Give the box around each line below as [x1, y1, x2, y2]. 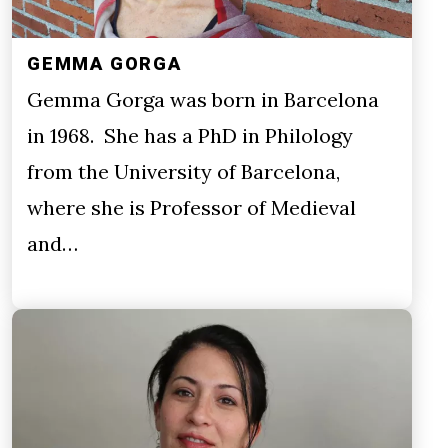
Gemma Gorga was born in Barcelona [27, 86, 379, 112]
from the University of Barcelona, [27, 158, 340, 184]
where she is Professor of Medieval [27, 194, 356, 220]
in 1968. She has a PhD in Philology [27, 122, 353, 148]
